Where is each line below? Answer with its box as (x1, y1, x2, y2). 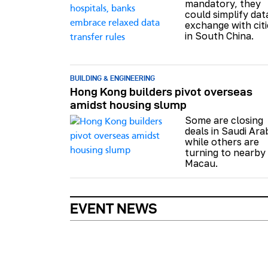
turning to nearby (185, 146, 266, 159)
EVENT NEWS (70, 200, 157, 217)
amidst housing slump (70, 98, 187, 111)
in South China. (185, 29, 254, 42)
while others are (185, 135, 259, 148)
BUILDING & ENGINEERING (70, 74, 155, 82)
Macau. (185, 157, 218, 169)
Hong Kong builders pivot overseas (70, 85, 252, 98)
